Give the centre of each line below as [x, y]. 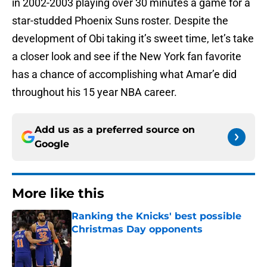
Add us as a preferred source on [115, 130]
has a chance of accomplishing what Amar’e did [124, 74]
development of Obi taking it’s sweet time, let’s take [133, 39]
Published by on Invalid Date [123, 241]
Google [52, 144]
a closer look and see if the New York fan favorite [127, 57]
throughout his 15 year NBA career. [94, 92]
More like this [58, 194]
